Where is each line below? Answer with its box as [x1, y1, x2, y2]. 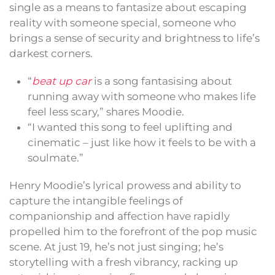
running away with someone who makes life [28, 90, 256, 103]
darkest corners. [9, 47, 93, 60]
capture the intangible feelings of [9, 195, 183, 207]
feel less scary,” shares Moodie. [28, 106, 184, 118]
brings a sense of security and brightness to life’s [9, 32, 260, 45]
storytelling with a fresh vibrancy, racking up [9, 256, 238, 269]
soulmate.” [28, 152, 83, 165]
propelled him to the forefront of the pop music [9, 225, 257, 238]
